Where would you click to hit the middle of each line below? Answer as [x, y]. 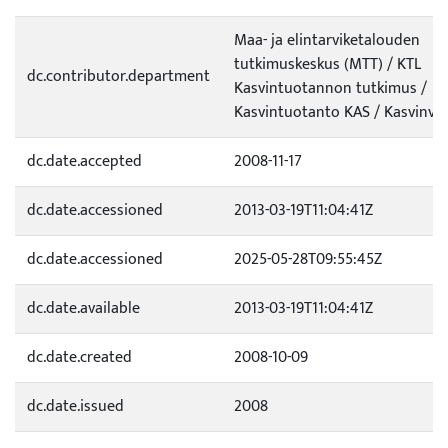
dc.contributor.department [118, 76]
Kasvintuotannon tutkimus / [330, 88]
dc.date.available [83, 308]
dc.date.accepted [84, 161]
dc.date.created [79, 357]
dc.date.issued [75, 406]
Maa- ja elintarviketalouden [327, 40]
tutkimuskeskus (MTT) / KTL [327, 64]
